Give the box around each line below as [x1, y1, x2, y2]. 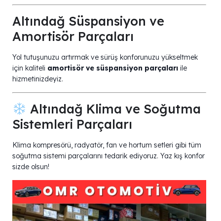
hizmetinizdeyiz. [12, 74, 63, 84]
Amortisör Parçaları [12, 29, 134, 44]
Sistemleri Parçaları [12, 116, 132, 132]
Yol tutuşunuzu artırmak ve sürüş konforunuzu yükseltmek [12, 53, 198, 62]
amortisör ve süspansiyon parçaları [47, 64, 178, 73]
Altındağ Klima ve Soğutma [26, 101, 201, 117]
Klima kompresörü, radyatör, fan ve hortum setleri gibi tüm [12, 141, 201, 150]
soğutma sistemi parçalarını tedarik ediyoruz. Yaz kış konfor [12, 151, 205, 161]
